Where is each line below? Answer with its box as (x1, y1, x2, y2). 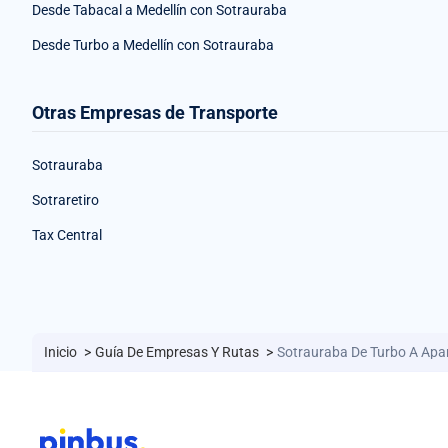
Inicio (44, 344, 80, 361)
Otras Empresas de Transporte (32, 102, 278, 124)
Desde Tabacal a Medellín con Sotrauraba (32, 2, 287, 19)
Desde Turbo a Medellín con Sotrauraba (32, 37, 274, 54)
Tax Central (32, 227, 102, 244)
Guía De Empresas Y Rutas (95, 344, 262, 361)
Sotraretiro (32, 192, 99, 209)
